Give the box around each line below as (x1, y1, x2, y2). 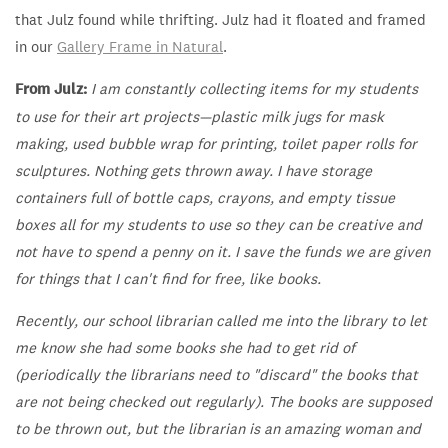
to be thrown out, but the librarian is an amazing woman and (15, 419, 421, 439)
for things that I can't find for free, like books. (15, 269, 321, 289)
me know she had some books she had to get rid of (15, 338, 355, 358)
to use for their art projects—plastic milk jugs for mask (15, 107, 384, 127)
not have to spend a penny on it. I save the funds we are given (15, 242, 430, 262)
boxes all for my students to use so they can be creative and (15, 215, 422, 235)
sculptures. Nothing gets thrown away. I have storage (15, 161, 372, 181)
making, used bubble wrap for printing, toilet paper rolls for (15, 134, 417, 154)
